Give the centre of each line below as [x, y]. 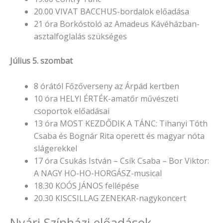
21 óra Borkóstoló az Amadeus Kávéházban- [117, 24]
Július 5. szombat [41, 61]
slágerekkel [56, 148]
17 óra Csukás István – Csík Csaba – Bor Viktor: [121, 161]
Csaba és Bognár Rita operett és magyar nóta [119, 136]
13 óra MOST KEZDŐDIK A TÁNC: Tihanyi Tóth [121, 123]
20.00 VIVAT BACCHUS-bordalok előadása [111, 12]
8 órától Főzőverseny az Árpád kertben [107, 86]
